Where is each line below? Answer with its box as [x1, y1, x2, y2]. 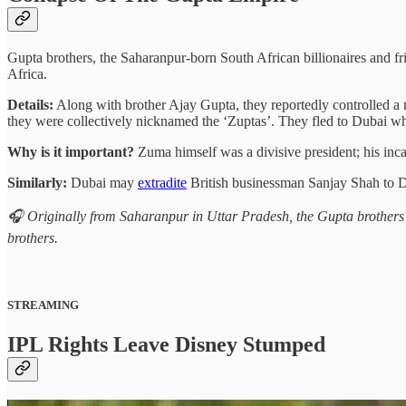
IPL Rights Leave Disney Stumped [7, 332, 325, 356]
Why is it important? [7, 144, 138, 160]
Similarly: [7, 175, 71, 191]
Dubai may [71, 175, 138, 191]
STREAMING [7, 297, 79, 312]
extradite [138, 175, 187, 191]
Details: [7, 97, 53, 113]
